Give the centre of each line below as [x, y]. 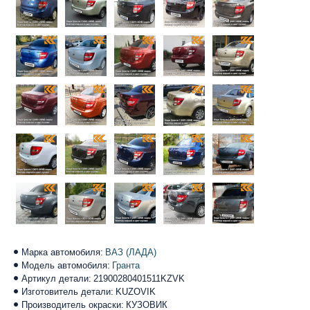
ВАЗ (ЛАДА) [131, 252]
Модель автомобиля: [66, 265]
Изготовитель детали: [67, 291]
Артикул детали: [56, 278]
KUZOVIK [136, 291]
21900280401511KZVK [139, 278]
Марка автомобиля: [62, 252]
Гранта [126, 265]
